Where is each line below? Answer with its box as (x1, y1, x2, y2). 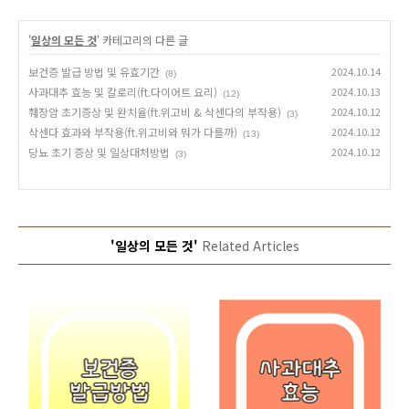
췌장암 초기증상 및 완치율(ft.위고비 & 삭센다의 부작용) (28, 104, 281, 120)
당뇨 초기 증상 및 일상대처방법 (28, 144, 170, 160)
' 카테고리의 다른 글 (97, 32, 188, 47)
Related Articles (197, 236, 299, 255)
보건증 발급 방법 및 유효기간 (28, 64, 160, 79)
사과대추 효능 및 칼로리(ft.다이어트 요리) (28, 84, 217, 100)
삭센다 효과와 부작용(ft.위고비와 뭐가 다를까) (28, 124, 237, 140)
